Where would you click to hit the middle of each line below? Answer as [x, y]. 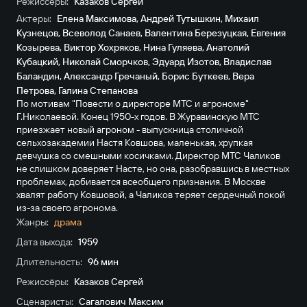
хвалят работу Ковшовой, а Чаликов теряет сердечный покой [150, 195]
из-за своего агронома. [67, 208]
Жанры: [32, 222]
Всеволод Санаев [101, 33]
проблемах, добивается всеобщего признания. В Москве [141, 182]
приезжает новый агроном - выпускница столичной [130, 130]
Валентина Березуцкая [195, 33]
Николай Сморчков [105, 62]
